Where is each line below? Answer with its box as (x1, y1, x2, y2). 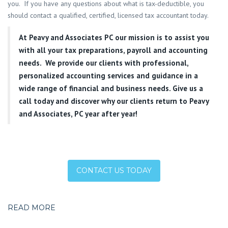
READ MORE (8, 203, 55, 213)
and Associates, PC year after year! (19, 108, 137, 119)
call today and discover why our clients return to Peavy (19, 96, 209, 106)
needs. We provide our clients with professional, (19, 58, 188, 68)
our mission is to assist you (113, 32, 209, 42)
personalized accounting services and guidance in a (19, 70, 198, 80)
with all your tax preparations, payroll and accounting (19, 45, 208, 55)
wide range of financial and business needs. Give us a (19, 83, 203, 93)
